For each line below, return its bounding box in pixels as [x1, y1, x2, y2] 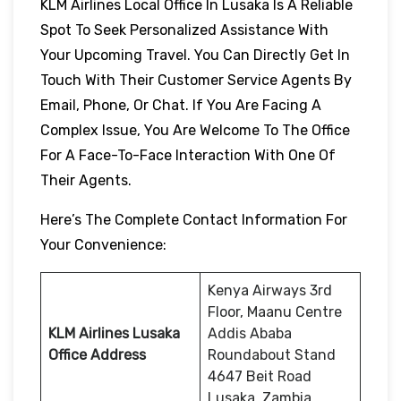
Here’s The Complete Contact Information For [40, 210, 347, 228]
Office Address [48, 346, 146, 363]
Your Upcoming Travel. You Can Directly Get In [40, 46, 350, 64]
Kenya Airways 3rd [208, 281, 332, 299]
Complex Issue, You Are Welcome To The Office [40, 121, 350, 139]
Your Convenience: [40, 235, 166, 253]
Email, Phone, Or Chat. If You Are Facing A [40, 96, 321, 114]
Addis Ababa [208, 324, 292, 342]
